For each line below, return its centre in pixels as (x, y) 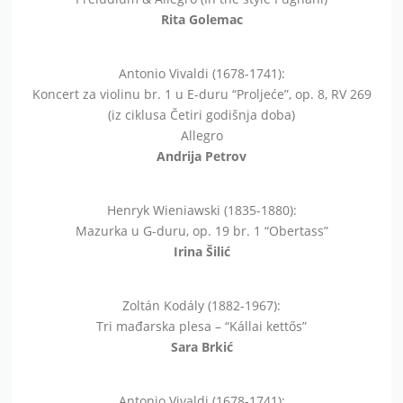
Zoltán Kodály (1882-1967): (201, 305)
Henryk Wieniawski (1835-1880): (201, 210)
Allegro (201, 135)
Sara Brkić (201, 346)
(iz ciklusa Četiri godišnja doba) (201, 114)
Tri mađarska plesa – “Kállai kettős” (201, 326)
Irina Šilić (201, 251)
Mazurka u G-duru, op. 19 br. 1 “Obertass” (201, 230)
